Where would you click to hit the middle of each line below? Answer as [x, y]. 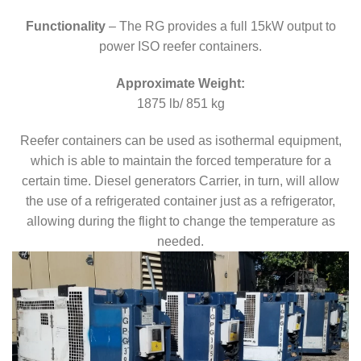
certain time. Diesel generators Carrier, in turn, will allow [180, 180]
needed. [180, 241]
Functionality [65, 26]
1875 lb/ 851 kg [180, 103]
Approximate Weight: [180, 83]
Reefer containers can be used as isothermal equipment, [180, 140]
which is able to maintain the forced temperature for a [180, 160]
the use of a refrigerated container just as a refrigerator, [180, 201]
